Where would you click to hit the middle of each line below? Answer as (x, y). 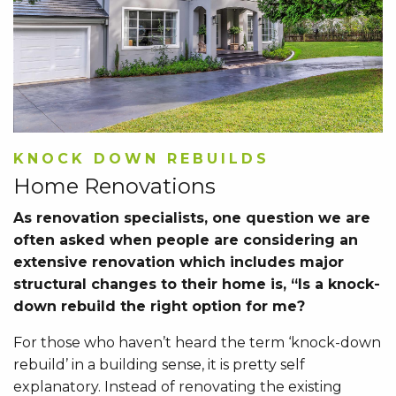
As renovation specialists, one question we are (192, 217)
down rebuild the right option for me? (159, 306)
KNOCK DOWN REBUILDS (141, 158)
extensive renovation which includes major (179, 262)
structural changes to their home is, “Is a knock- (197, 284)
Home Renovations (114, 186)
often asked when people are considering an (186, 240)
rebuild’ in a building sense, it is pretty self (159, 364)
